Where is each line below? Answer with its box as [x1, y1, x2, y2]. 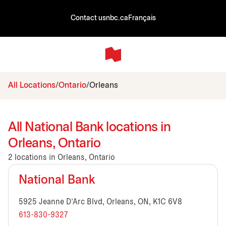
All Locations [8, 81, 55, 89]
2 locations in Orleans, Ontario [8, 153, 115, 161]
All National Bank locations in [8, 121, 171, 134]
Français [128, 15, 156, 22]
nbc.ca [105, 15, 128, 22]
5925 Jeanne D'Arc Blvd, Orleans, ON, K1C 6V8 [19, 198, 182, 206]
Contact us [70, 15, 106, 22]
